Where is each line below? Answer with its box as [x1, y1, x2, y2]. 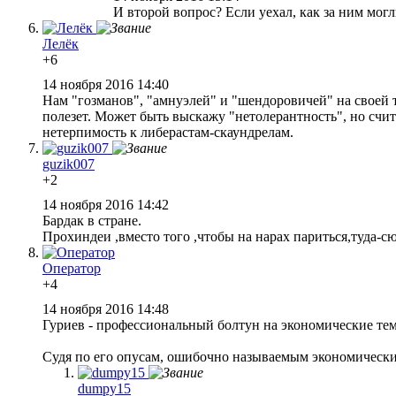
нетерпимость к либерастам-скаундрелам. [42, 124, 293, 140]
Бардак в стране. [42, 212, 141, 228]
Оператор [42, 260, 101, 276]
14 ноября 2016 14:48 [42, 301, 172, 316]
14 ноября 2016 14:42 [42, 196, 172, 212]
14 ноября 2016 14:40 [42, 76, 172, 92]
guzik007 [42, 156, 95, 171]
